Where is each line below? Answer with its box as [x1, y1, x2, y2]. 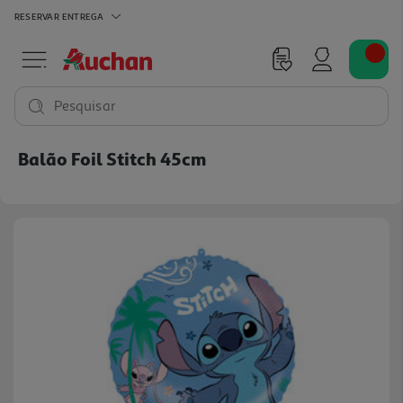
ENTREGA [61, 10, 104, 22]
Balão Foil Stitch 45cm [18, 148, 207, 169]
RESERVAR [14, 10, 59, 22]
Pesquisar [54, 97, 116, 115]
